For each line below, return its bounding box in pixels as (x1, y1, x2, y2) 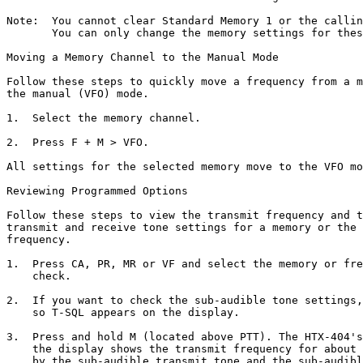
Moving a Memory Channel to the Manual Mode (6, 51, 279, 63)
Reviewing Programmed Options (6, 185, 188, 197)
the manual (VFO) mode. (6, 88, 149, 100)
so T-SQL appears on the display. (6, 306, 240, 318)
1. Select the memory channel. (6, 112, 201, 124)
